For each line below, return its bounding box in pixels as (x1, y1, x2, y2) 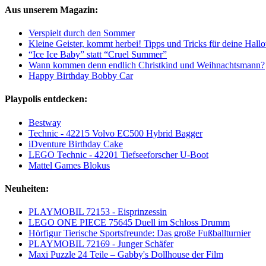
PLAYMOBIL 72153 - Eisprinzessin (28, 207, 167, 217)
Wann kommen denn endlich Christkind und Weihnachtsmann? (28, 60, 265, 71)
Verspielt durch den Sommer (28, 28, 135, 39)
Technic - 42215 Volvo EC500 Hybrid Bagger (28, 128, 202, 138)
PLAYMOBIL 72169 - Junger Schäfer (28, 239, 173, 249)
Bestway (28, 117, 61, 128)
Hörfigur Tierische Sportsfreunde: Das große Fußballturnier (28, 228, 251, 239)
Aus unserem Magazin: (5, 4, 98, 15)
